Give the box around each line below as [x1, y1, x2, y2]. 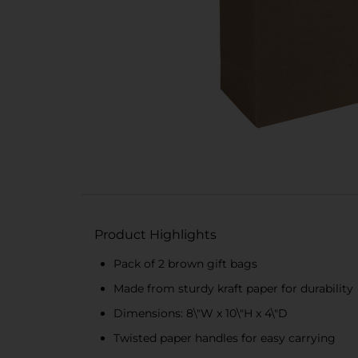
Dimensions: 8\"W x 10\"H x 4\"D [113, 306, 288, 320]
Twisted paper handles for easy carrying [113, 331, 336, 345]
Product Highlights [94, 227, 217, 242]
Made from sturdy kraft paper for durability [113, 281, 353, 296]
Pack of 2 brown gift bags [113, 257, 257, 271]
